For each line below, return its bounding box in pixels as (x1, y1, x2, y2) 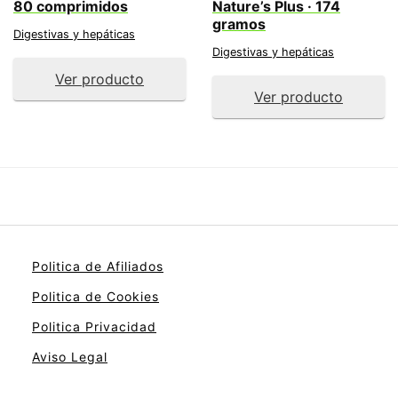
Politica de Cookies (32, 289, 159, 304)
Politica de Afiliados (32, 259, 163, 274)
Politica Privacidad (32, 319, 156, 334)
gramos (212, 15, 266, 33)
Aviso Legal (32, 349, 107, 364)
